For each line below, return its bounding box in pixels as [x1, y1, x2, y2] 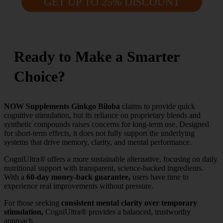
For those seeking [4, 198, 61, 207]
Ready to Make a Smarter [14, 48, 179, 65]
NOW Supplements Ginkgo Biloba [4, 102, 122, 111]
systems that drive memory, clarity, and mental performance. [4, 137, 192, 146]
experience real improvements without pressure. [4, 181, 153, 190]
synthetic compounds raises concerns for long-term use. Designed [4, 119, 209, 128]
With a [4, 172, 26, 181]
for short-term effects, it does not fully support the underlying [4, 128, 195, 137]
